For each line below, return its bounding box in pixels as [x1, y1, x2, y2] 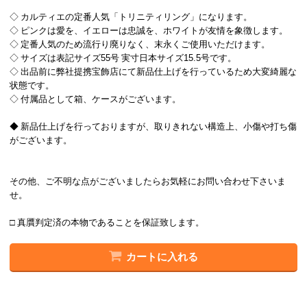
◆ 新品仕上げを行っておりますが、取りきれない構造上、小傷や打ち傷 [10, 122, 297, 132]
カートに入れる [126, 251, 199, 262]
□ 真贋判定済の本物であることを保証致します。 [10, 218, 205, 228]
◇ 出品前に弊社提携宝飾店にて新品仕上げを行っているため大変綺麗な [10, 67, 297, 77]
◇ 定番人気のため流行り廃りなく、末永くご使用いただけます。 [10, 40, 271, 49]
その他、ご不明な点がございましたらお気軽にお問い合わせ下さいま [10, 177, 286, 186]
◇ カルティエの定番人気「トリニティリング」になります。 [10, 12, 253, 22]
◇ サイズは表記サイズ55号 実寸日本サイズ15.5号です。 [10, 53, 237, 63]
